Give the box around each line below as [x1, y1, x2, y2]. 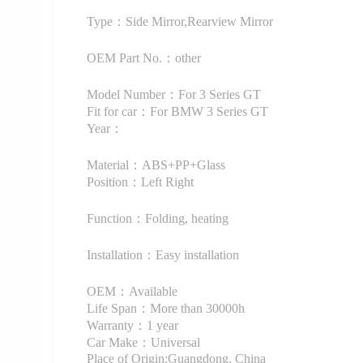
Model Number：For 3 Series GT [87, 87, 262, 101]
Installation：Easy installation [87, 247, 240, 262]
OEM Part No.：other [87, 50, 202, 65]
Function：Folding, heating [87, 211, 229, 225]
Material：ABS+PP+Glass [87, 157, 226, 172]
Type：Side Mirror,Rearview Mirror [87, 14, 274, 28]
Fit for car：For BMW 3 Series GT [87, 104, 269, 118]
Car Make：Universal [87, 335, 201, 349]
